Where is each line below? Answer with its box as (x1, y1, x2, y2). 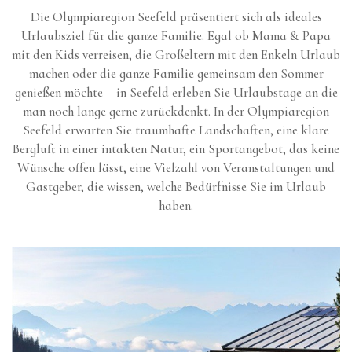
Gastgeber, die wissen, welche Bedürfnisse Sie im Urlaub (26, 178, 326, 195)
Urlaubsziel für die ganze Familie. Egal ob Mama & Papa (21, 27, 331, 44)
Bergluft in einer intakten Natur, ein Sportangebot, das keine (13, 140, 339, 157)
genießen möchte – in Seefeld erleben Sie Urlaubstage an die (14, 83, 338, 101)
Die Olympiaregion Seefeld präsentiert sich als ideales (30, 8, 322, 25)
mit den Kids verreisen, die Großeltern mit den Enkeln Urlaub (12, 46, 340, 63)
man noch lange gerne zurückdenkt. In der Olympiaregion (23, 102, 329, 119)
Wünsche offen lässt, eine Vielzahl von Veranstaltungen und (17, 159, 335, 176)
